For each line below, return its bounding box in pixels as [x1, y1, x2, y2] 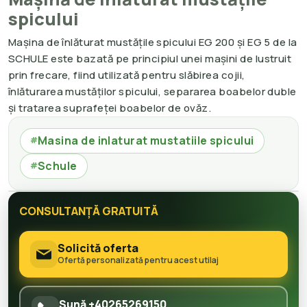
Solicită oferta [58, 241, 138, 256]
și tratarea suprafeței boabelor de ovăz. [8, 100, 211, 115]
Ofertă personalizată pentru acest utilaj [58, 254, 219, 267]
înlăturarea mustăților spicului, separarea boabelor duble [8, 84, 297, 99]
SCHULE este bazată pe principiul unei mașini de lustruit [8, 51, 292, 66]
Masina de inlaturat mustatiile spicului [38, 132, 254, 148]
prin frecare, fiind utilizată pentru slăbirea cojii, [8, 67, 245, 82]
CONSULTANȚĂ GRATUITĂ [19, 203, 158, 219]
